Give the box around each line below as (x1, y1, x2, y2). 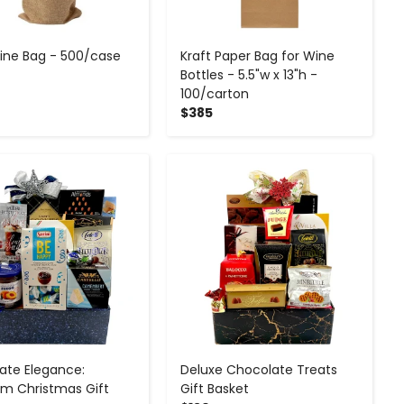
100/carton (179, 84, 249, 103)
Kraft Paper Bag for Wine (179, 46, 335, 65)
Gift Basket (179, 380, 249, 399)
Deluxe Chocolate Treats (179, 361, 337, 380)
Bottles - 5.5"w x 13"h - (179, 65, 317, 84)
